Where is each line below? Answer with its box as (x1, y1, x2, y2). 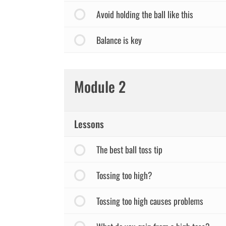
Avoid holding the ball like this (96, 8, 193, 21)
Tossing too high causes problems (96, 194, 203, 207)
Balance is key (96, 33, 142, 46)
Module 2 (74, 75, 126, 97)
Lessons (74, 116, 104, 131)
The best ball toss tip (96, 143, 162, 156)
